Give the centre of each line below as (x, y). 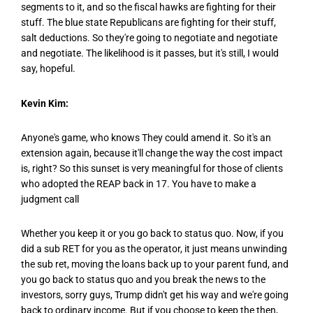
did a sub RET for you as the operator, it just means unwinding (154, 249)
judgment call (50, 199)
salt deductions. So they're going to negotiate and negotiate (149, 38)
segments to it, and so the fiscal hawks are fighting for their (148, 7)
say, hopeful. (48, 69)
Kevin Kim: (45, 103)
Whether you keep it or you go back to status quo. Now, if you (152, 234)
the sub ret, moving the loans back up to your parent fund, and (155, 264)
